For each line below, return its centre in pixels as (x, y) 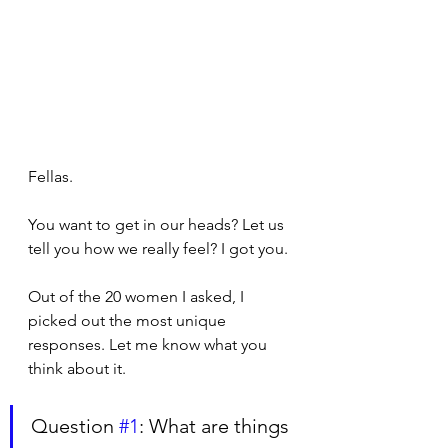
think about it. (77, 368)
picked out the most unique (129, 320)
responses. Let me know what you (149, 344)
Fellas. (50, 176)
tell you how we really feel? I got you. (160, 248)
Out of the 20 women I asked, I (138, 296)
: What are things (216, 426)
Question (75, 426)
